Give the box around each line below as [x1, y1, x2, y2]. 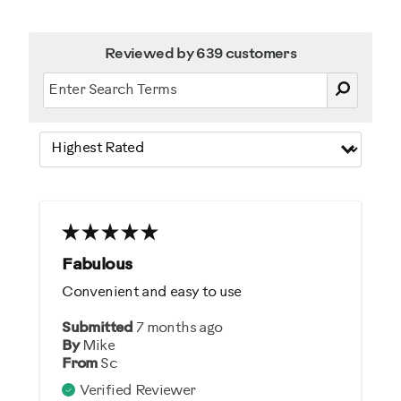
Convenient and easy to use [62, 284, 242, 300]
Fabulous [62, 256, 132, 274]
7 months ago [136, 320, 223, 336]
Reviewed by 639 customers [105, 46, 296, 62]
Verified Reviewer [80, 382, 196, 398]
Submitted [62, 320, 137, 336]
